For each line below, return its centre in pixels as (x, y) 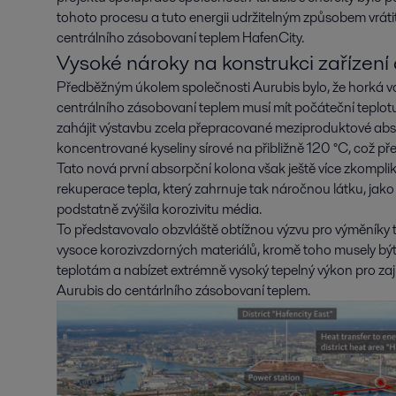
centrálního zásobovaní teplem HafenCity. (180, 38)
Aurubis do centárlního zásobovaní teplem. (183, 290)
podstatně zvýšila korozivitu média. (159, 209)
